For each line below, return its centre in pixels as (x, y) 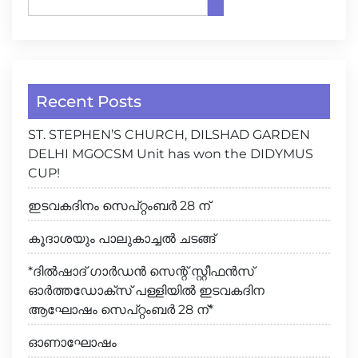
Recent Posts (89, 102)
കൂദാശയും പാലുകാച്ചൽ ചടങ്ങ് (121, 239)
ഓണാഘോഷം (72, 343)
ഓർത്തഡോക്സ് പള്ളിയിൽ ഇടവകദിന (146, 291)
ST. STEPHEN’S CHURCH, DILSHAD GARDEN (169, 135)
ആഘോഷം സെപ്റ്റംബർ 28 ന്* (121, 310)
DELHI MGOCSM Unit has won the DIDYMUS (171, 154)
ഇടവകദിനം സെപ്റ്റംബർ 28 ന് (119, 206)
